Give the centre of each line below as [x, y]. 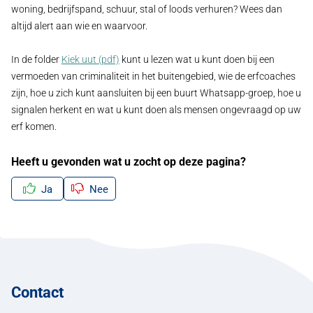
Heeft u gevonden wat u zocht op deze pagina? [129, 161]
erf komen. [34, 126]
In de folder [36, 59]
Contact [37, 292]
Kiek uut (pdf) [90, 59]
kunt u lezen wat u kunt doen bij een [197, 59]
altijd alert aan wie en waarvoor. [80, 26]
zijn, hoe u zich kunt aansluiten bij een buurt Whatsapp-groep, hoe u [156, 93]
